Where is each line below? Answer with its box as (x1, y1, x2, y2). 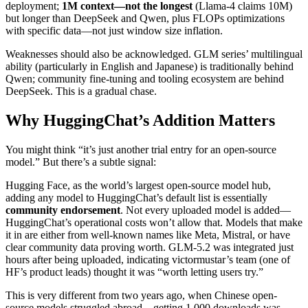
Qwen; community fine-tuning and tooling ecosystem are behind (5, 72, 284, 85)
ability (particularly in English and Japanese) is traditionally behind (5, 60, 294, 72)
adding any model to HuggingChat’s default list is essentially (5, 191, 267, 203)
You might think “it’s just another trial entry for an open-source (5, 143, 276, 155)
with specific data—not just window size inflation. (5, 24, 223, 36)
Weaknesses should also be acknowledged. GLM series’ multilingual (5, 47, 302, 60)
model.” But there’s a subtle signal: (5, 155, 156, 168)
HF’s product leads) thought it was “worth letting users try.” (5, 265, 263, 278)
